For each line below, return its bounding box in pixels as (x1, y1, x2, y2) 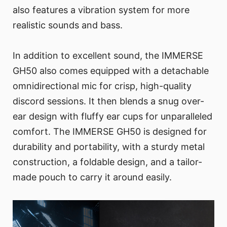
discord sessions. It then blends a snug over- (13, 95, 204, 106)
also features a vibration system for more (13, 4, 190, 15)
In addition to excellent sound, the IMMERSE (13, 50, 203, 61)
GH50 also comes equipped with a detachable (13, 65, 209, 76)
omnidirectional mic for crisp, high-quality (13, 80, 192, 91)
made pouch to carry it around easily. (13, 171, 172, 182)
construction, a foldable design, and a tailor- (13, 156, 202, 167)
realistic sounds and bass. (13, 19, 123, 30)
